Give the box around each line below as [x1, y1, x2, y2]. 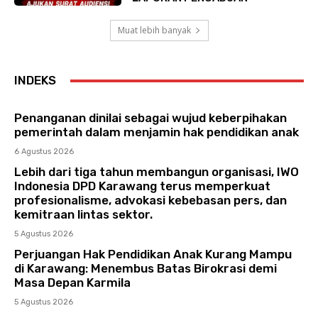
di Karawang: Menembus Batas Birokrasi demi [14, 261, 277, 276]
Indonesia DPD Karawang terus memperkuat [14, 179, 270, 194]
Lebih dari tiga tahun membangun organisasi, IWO [14, 165, 299, 180]
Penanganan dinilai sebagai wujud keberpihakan [14, 111, 287, 126]
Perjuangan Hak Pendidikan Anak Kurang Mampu [14, 247, 292, 262]
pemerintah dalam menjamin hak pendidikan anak [14, 125, 299, 140]
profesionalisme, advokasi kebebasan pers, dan [14, 193, 287, 208]
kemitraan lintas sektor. [14, 207, 153, 222]
